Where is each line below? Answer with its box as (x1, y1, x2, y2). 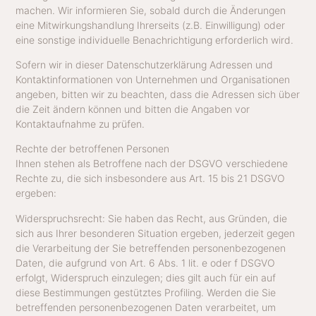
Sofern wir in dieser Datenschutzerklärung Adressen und (16, 59, 274, 71)
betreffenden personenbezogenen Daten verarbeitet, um (16, 300, 276, 313)
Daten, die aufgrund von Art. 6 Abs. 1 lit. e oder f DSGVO (16, 256, 276, 269)
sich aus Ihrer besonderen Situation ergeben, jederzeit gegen (16, 226, 296, 239)
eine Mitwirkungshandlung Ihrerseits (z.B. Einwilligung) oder (16, 18, 286, 31)
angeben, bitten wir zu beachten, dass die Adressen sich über (16, 88, 300, 101)
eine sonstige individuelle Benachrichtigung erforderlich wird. (16, 33, 294, 46)
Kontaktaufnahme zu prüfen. (16, 118, 145, 130)
